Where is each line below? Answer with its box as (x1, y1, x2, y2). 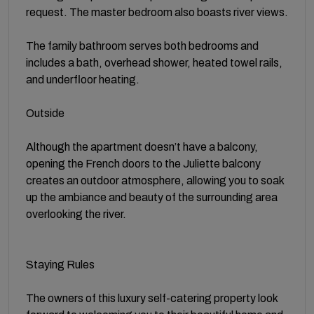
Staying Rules (26, 258, 95, 271)
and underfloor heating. (26, 73, 139, 86)
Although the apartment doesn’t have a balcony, (26, 140, 258, 153)
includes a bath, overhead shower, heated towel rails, (26, 56, 282, 69)
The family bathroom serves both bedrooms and (26, 39, 259, 52)
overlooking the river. (26, 207, 126, 220)
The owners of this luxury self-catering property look (26, 292, 278, 304)
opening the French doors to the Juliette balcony (26, 157, 261, 170)
